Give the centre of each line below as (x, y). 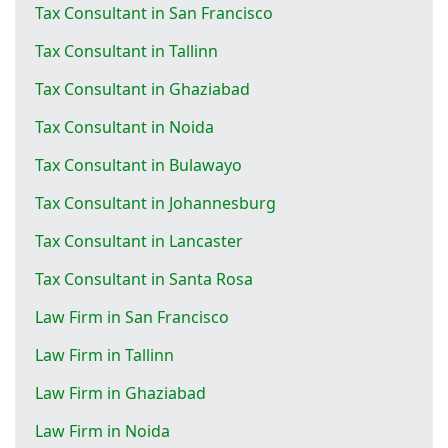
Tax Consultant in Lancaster (139, 240)
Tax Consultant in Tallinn (126, 50)
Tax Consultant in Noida (124, 126)
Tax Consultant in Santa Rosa (144, 278)
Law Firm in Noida (102, 430)
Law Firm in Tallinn (104, 354)
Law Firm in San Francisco (132, 316)
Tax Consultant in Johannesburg (155, 202)
